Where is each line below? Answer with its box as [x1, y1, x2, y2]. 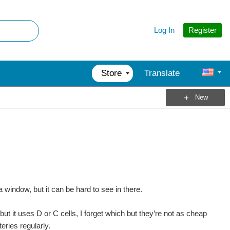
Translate [144, 68, 180, 78]
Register [188, 25, 217, 34]
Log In [154, 26, 175, 34]
